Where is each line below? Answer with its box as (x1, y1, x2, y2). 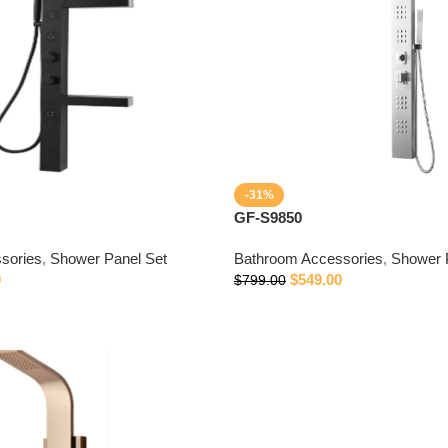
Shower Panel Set (50, 250, 167, 267)
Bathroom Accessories (234, 250, 383, 267)
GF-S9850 (234, 209, 302, 226)
